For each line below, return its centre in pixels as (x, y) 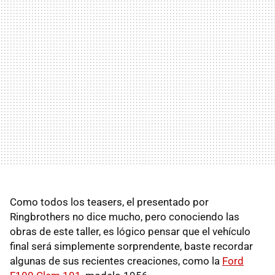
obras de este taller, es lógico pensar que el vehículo (130, 231)
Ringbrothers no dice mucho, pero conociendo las (125, 216)
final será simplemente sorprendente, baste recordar (131, 246)
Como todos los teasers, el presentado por (109, 202)
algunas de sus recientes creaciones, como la (116, 261)
